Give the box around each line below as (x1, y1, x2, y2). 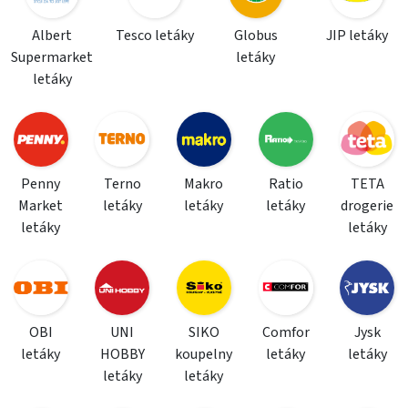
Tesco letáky (115, 25, 194, 46)
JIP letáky (326, 25, 389, 46)
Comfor (261, 322, 310, 342)
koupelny (175, 344, 233, 364)
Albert (32, 25, 72, 46)
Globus (233, 25, 278, 46)
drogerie (341, 196, 394, 216)
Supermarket (11, 47, 93, 67)
